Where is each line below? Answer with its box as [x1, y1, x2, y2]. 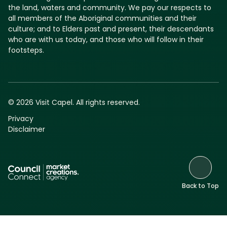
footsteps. [8, 47, 44, 55]
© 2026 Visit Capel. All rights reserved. [8, 99, 140, 107]
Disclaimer [8, 126, 45, 134]
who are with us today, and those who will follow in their [8, 36, 204, 45]
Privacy [8, 116, 33, 124]
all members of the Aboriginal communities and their [8, 15, 197, 23]
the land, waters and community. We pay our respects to [8, 5, 211, 13]
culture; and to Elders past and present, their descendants [8, 26, 214, 34]
